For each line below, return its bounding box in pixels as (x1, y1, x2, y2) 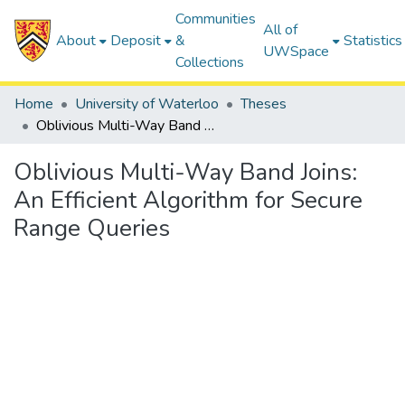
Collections (175, 52, 245, 72)
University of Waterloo (75, 94, 219, 114)
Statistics (344, 31, 403, 51)
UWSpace (263, 42, 330, 61)
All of (263, 20, 298, 40)
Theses (240, 94, 287, 114)
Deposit (110, 31, 162, 51)
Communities (175, 9, 257, 29)
